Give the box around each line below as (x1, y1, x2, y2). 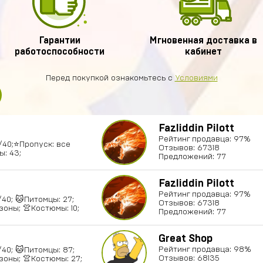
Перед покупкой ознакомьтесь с (45, 74, 175, 82)
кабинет (185, 47, 222, 56)
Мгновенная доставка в (150, 36, 257, 45)
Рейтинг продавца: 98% (159, 245, 251, 254)
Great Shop (159, 234, 213, 244)
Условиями (174, 74, 218, 82)
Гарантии (39, 36, 80, 45)
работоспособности (15, 47, 104, 56)
